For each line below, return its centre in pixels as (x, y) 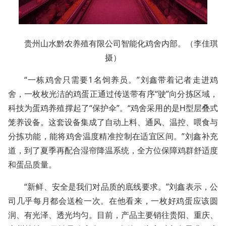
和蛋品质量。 (32, 164)
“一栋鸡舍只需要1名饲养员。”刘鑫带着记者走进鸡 (121, 79)
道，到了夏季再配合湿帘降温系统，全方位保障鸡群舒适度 (113, 150)
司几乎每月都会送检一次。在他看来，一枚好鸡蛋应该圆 (113, 201)
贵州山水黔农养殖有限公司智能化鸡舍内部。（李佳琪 (121, 43)
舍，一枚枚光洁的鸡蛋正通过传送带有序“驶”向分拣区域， (113, 94)
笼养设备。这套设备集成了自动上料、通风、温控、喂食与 (113, 122)
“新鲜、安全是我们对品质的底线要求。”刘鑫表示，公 (121, 186)
